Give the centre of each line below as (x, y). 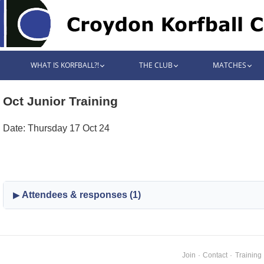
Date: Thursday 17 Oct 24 (56, 128)
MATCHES (229, 65)
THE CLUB (156, 65)
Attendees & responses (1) (81, 194)
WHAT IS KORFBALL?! (65, 65)
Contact (215, 255)
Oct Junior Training (60, 101)
